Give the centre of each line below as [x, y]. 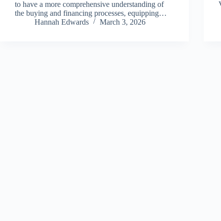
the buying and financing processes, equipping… [91, 13]
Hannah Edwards [62, 22]
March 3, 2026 [123, 22]
